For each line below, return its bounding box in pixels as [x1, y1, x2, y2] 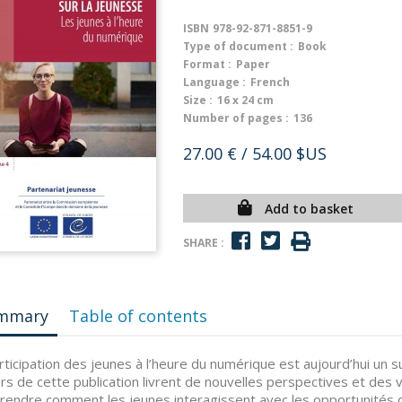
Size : [183, 92, 213, 108]
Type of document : [183, 39, 293, 54]
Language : [183, 74, 246, 90]
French [250, 74, 290, 90]
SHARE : [183, 234, 224, 250]
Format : [183, 57, 232, 72]
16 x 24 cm [217, 92, 274, 108]
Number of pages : [183, 110, 289, 126]
